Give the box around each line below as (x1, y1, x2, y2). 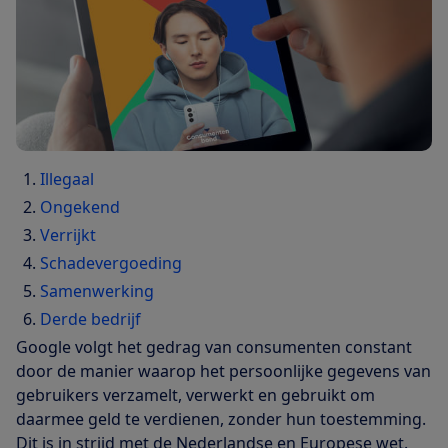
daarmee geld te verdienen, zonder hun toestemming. (16, 407, 426, 430)
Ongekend (40, 195, 120, 218)
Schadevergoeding (40, 251, 182, 274)
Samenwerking (40, 279, 154, 302)
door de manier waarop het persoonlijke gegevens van (16, 359, 431, 382)
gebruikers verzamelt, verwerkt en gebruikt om (16, 383, 375, 406)
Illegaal (40, 167, 94, 190)
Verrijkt (40, 223, 96, 246)
